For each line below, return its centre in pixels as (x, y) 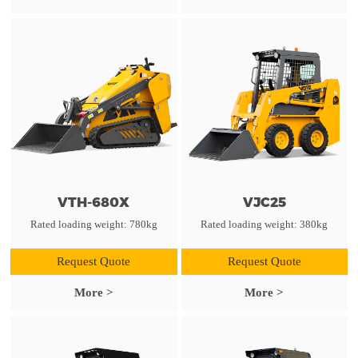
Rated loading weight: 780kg (93, 224)
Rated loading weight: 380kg (265, 224)
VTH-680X (94, 202)
